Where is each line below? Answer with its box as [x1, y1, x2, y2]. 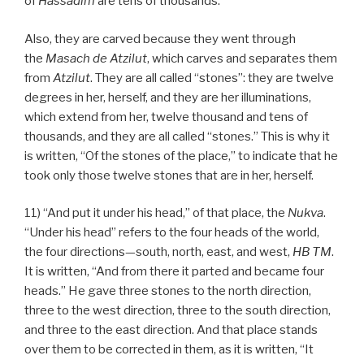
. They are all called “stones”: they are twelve [90, 70, 334, 85]
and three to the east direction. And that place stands [24, 323, 318, 338]
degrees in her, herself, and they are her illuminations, [24, 89, 311, 105]
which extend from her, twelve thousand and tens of [24, 109, 308, 124]
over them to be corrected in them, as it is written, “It [24, 342, 314, 357]
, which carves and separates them [147, 50, 337, 66]
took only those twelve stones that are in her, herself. [24, 167, 314, 183]
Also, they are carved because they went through [24, 31, 296, 46]
